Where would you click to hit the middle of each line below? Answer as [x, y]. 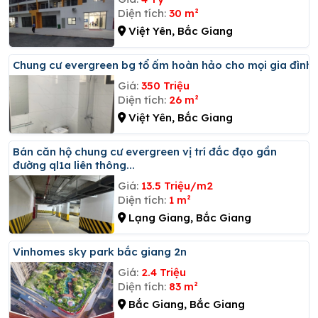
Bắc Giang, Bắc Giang [185, 304]
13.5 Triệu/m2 [177, 185]
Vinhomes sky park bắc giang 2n [104, 251]
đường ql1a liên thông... [74, 165]
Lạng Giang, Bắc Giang [188, 217]
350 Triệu [165, 85]
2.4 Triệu [163, 272]
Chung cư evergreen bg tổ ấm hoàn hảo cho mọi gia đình [166, 65]
